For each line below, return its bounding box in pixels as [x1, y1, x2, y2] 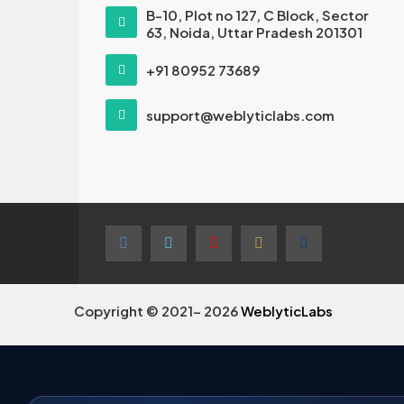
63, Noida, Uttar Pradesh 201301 [146, 23, 363, 41]
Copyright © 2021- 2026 [74, 302, 241, 319]
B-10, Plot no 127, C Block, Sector [146, 6, 369, 23]
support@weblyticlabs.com [146, 106, 335, 124]
